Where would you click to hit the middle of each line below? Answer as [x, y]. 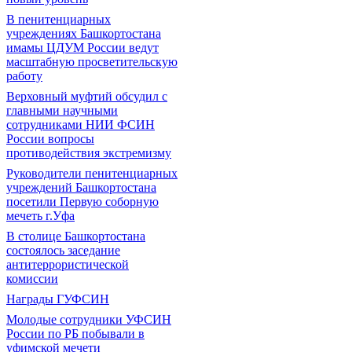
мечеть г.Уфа [40, 216]
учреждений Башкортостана [81, 187]
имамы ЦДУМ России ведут [82, 48]
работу [24, 76]
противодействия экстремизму [89, 153]
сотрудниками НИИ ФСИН [81, 125]
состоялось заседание [63, 250]
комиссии [32, 279]
